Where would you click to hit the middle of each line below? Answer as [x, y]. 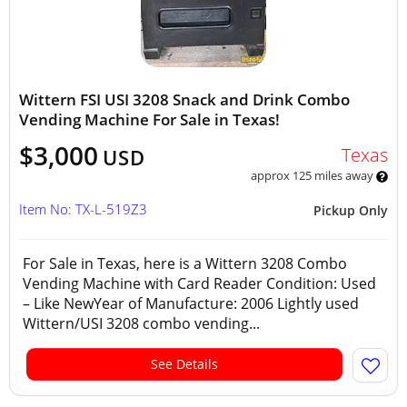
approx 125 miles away [313, 175]
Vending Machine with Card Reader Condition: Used [199, 283]
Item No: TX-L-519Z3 [83, 209]
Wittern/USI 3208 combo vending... [141, 323]
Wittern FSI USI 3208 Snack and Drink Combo [184, 99]
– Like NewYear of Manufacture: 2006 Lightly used [191, 303]
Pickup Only [351, 210]
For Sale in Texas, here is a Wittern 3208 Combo [185, 263]
